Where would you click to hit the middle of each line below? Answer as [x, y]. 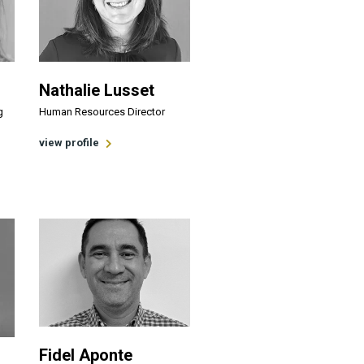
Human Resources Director [102, 112]
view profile [69, 143]
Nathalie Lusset [96, 90]
